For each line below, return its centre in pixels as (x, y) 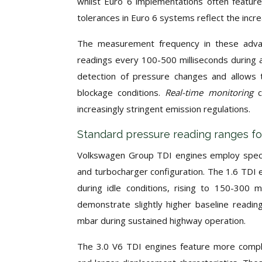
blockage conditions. (121, 92)
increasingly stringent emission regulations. (164, 109)
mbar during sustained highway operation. (161, 220)
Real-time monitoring (211, 92)
